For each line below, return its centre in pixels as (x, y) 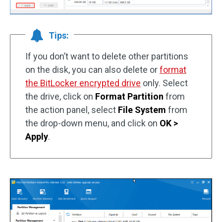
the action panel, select (72, 110)
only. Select (164, 83)
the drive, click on (60, 96)
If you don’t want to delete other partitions (107, 56)
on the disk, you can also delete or (92, 69)
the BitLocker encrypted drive (83, 83)
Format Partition (130, 96)
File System (143, 110)
